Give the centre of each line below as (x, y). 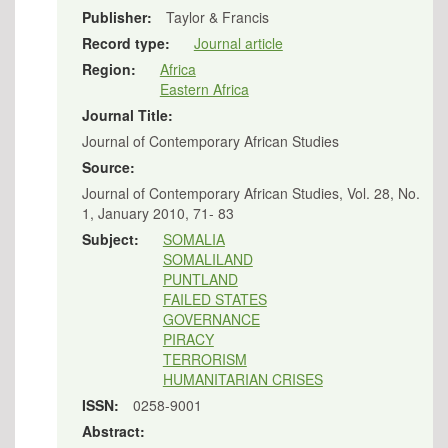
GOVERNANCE (211, 319)
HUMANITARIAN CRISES (242, 379)
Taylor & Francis (217, 17)
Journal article (238, 43)
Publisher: (118, 17)
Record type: (127, 43)
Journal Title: (129, 115)
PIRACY (188, 339)
